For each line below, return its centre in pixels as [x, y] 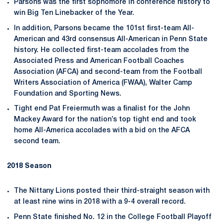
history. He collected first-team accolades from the [102, 50]
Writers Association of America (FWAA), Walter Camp [103, 83]
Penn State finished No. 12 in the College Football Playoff [113, 217]
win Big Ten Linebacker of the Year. [74, 13]
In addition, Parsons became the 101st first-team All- [104, 28]
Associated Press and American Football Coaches [99, 61]
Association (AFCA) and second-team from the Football [108, 72]
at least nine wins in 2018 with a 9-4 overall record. [100, 202]
